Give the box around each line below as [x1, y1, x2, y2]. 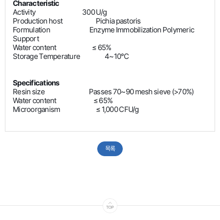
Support [13, 34, 39, 44]
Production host [13, 16, 96, 26]
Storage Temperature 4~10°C [13, 52, 129, 61]
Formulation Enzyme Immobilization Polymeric [13, 25, 194, 35]
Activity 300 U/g [13, 7, 107, 17]
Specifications [13, 78, 59, 88]
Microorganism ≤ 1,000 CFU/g [13, 105, 139, 114]
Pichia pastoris [95, 16, 141, 26]
